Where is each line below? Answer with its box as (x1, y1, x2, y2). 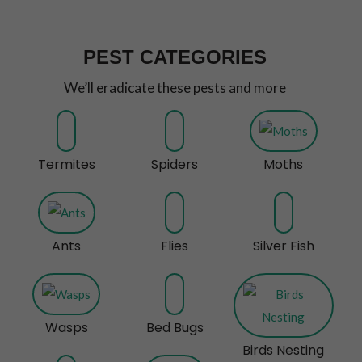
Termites (37, 154, 95, 174)
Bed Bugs (145, 318, 204, 337)
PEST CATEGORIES (83, 45, 267, 68)
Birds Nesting (242, 340, 325, 360)
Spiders (151, 154, 199, 174)
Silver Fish (252, 236, 314, 255)
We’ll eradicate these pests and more (64, 78, 286, 96)
